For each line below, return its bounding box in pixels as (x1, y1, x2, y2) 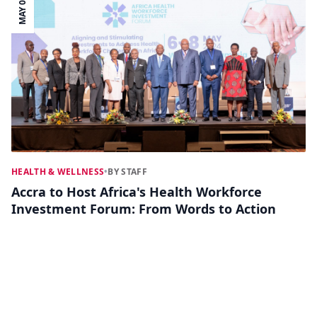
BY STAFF (108, 166, 147, 178)
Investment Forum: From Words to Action (11, 200, 276, 218)
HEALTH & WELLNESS (11, 166, 105, 178)
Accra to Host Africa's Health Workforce (11, 183, 262, 201)
